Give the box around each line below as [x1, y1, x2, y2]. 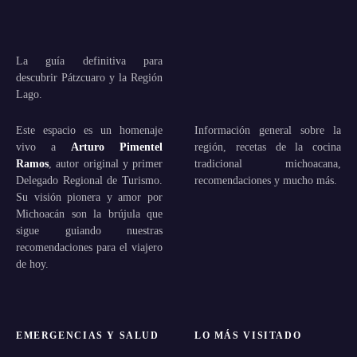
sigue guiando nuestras [16, 223, 163, 237]
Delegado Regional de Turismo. [16, 173, 163, 186]
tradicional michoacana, [194, 156, 341, 170]
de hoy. [16, 257, 49, 270]
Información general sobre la [194, 123, 341, 136]
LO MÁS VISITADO [194, 330, 302, 340]
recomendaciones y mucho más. [194, 173, 337, 186]
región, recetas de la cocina [194, 139, 341, 153]
